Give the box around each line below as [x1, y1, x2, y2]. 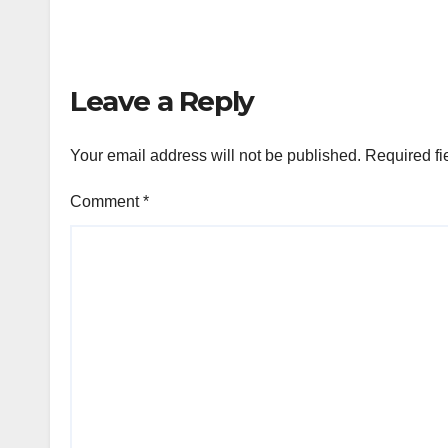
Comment [70, 192, 143, 210]
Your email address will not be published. [70, 146, 361, 164]
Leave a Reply [70, 83, 254, 118]
